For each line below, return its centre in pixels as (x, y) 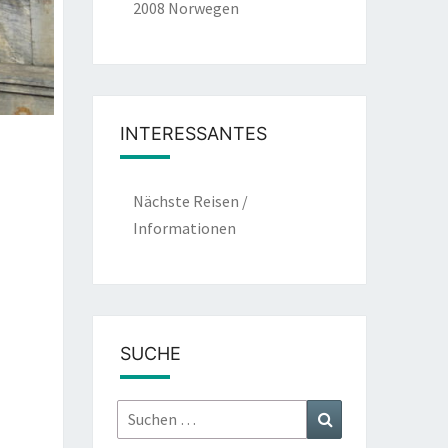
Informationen (185, 228)
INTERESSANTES (194, 133)
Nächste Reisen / (191, 201)
